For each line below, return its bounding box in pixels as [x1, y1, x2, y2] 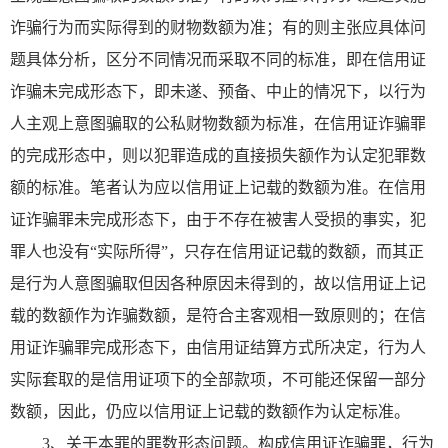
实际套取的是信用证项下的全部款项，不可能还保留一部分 [10, 370, 426, 388]
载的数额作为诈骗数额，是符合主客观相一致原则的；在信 [10, 306, 426, 324]
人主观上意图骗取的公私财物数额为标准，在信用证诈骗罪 [10, 114, 426, 132]
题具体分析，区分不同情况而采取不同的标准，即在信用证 [10, 50, 426, 68]
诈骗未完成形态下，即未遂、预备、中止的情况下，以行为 [10, 82, 426, 100]
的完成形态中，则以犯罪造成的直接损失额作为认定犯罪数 [10, 146, 426, 164]
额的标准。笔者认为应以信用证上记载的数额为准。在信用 [10, 178, 426, 196]
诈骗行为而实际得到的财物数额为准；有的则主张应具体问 [10, 18, 426, 36]
